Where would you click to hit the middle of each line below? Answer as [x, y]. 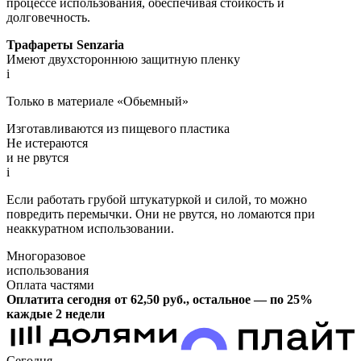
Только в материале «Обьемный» [98, 101]
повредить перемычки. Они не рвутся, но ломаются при [161, 214]
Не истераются [47, 143]
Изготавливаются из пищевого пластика [118, 128]
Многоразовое [46, 255]
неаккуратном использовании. [90, 228]
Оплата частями [50, 284]
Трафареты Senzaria [65, 44]
